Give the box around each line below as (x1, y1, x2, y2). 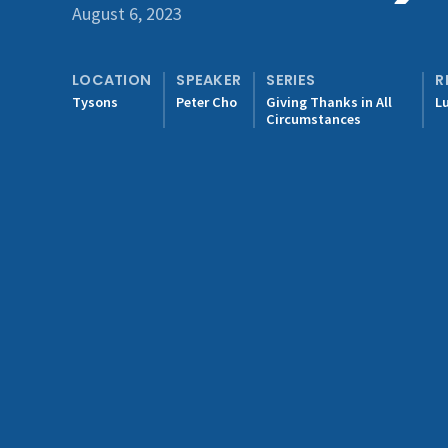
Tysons (72, 93, 118, 111)
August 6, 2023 (72, 2, 182, 25)
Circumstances (266, 110, 362, 128)
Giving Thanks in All (266, 93, 393, 111)
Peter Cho (176, 93, 238, 111)
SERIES (266, 70, 316, 90)
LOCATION (72, 70, 152, 90)
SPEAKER (176, 70, 242, 90)
